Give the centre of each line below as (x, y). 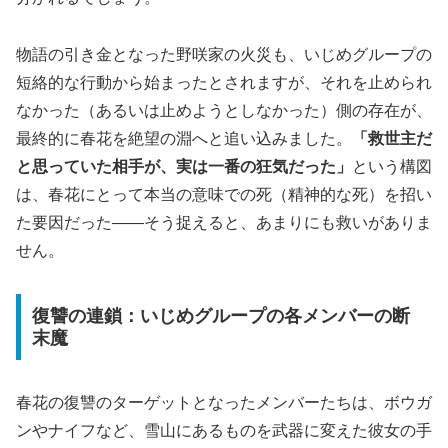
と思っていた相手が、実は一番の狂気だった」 (184, 167)
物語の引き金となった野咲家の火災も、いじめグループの (224, 55)
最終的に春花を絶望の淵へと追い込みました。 (184, 139)
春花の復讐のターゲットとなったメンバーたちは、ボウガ (224, 402)
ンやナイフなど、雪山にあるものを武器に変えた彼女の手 (224, 430)
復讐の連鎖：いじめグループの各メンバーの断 (220, 315)
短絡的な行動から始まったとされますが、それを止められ (224, 83)
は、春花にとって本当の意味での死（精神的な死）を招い (224, 195)
